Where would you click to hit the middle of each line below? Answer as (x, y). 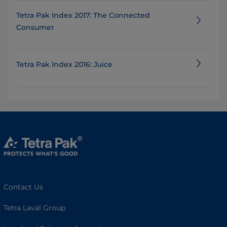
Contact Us (23, 187)
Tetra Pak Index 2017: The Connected (83, 15)
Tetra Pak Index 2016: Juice (64, 64)
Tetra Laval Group (34, 208)
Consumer (35, 27)
